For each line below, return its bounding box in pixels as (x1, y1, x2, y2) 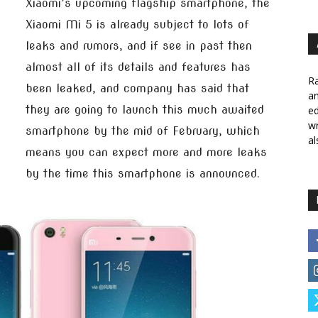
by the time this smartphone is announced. (26, 167, 260, 180)
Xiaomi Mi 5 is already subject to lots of (26, 18, 249, 31)
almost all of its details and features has (26, 60, 251, 74)
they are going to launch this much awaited (26, 103, 264, 116)
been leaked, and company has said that (26, 82, 249, 95)
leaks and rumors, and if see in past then (26, 39, 252, 53)
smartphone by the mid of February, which (26, 124, 260, 138)
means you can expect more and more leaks (26, 146, 267, 159)
